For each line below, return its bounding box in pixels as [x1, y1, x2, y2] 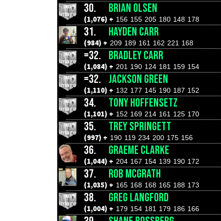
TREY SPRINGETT [109, 119, 171, 134]
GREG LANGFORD [109, 190, 169, 205]
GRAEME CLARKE [109, 143, 169, 157]
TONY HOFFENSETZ [109, 96, 178, 110]
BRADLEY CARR [109, 48, 163, 63]
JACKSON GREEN [109, 72, 168, 86]
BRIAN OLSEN [109, 1, 157, 15]
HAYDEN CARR [109, 25, 159, 39]
